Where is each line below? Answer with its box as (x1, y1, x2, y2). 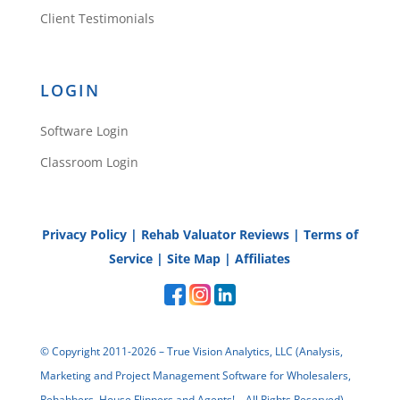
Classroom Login (39, 154, 138, 171)
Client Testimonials (39, 10, 154, 28)
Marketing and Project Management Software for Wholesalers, (39, 368, 351, 384)
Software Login (39, 122, 129, 140)
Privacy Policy (41, 226, 127, 244)
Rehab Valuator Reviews (140, 226, 289, 244)
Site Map (167, 250, 221, 268)
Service (109, 250, 154, 268)
